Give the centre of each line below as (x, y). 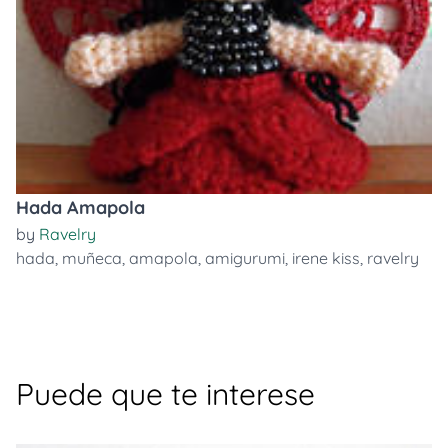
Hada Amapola (80, 207)
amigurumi (245, 258)
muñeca (92, 258)
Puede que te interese (165, 394)
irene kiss (326, 258)
